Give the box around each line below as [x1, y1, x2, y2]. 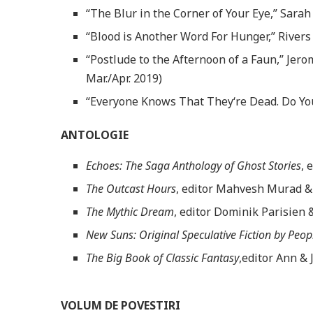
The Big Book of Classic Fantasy [86, 249, 239, 265]
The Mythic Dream [86, 203, 174, 219]
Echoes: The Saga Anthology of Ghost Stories [86, 157, 301, 173]
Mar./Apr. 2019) [86, 70, 162, 86]
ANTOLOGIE [61, 126, 129, 143]
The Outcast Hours [86, 180, 176, 196]
